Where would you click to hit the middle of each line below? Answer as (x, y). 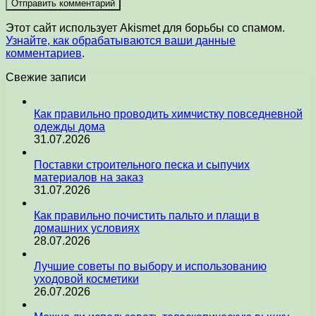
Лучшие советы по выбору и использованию (150, 267)
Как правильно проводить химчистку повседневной (168, 114)
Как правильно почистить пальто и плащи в (147, 216)
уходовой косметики (86, 279)
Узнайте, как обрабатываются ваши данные (121, 41)
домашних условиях (87, 229)
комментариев (44, 54)
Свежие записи (46, 78)
